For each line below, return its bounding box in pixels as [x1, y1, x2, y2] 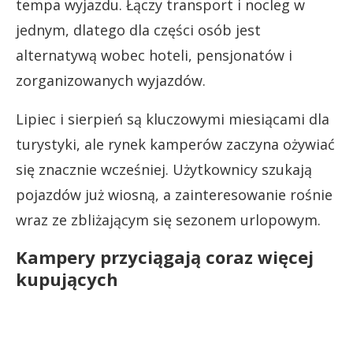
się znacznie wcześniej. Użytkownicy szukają [16, 160, 312, 179]
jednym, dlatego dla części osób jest [16, 20, 261, 39]
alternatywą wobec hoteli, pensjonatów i [16, 46, 292, 65]
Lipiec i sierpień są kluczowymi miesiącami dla [16, 110, 329, 128]
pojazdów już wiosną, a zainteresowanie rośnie [16, 185, 333, 204]
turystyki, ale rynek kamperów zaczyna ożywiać [16, 135, 335, 154]
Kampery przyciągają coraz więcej [16, 245, 314, 269]
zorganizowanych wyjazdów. [16, 71, 206, 90]
